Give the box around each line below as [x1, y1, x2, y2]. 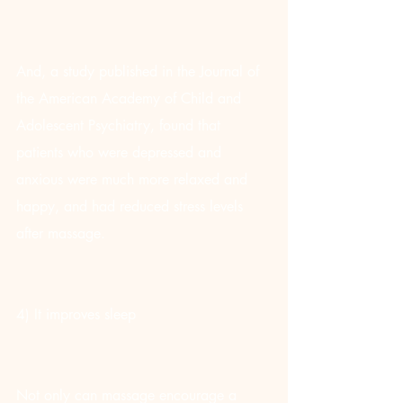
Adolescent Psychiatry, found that [16, 116, 225, 135]
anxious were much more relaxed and [16, 170, 252, 189]
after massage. [16, 224, 105, 243]
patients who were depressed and [16, 143, 226, 162]
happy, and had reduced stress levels [16, 197, 247, 216]
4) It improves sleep [16, 305, 136, 324]
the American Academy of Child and [16, 89, 246, 108]
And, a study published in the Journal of [16, 62, 264, 81]
